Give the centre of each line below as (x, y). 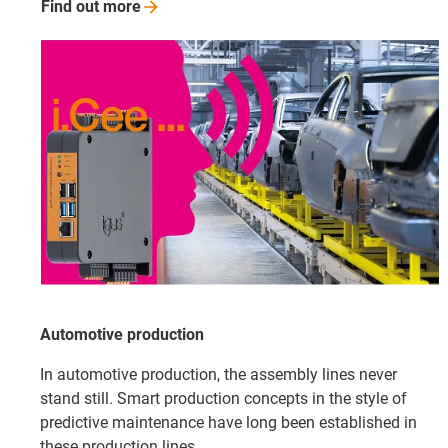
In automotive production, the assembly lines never (218, 375)
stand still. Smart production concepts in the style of (223, 399)
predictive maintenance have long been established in (228, 423)
